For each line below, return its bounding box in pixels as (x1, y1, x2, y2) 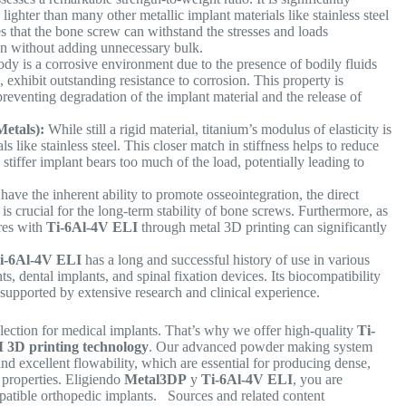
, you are (293, 372, 343, 388)
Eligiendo (62, 372, 125, 388)
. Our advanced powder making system (149, 339, 373, 355)
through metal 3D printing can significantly (138, 219, 388, 236)
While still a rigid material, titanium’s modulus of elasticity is (44, 121, 392, 138)
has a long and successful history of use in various (82, 252, 371, 268)
